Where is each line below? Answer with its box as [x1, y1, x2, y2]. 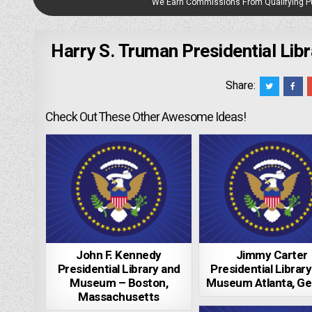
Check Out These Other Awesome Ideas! [45, 107, 247, 127]
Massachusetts [78, 288, 159, 306]
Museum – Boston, [70, 274, 169, 292]
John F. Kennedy [76, 247, 162, 265]
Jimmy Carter [235, 247, 308, 265]
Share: [225, 77, 258, 94]
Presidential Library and [57, 260, 180, 279]
